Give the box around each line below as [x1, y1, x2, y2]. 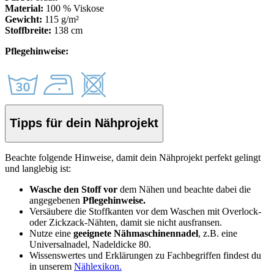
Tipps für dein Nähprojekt [10, 116, 158, 130]
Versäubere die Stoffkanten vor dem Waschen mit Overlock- [29, 206, 261, 217]
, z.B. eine [198, 228, 237, 239]
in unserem [29, 261, 74, 272]
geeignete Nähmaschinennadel [73, 228, 198, 239]
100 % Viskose [43, 2, 104, 13]
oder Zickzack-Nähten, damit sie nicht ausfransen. [29, 217, 222, 228]
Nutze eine [29, 228, 73, 239]
